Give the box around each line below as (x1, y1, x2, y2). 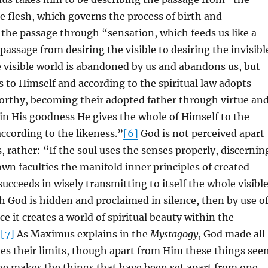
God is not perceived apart (138, 127, 264, 139)
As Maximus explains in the (14, 228, 150, 240)
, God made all (197, 228, 265, 240)
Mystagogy (150, 228, 198, 240)
